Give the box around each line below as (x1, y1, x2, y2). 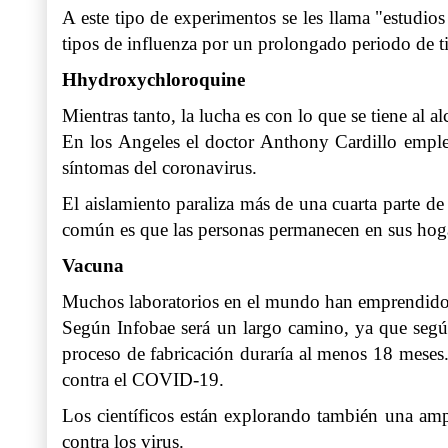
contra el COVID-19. (62, 369, 229, 391)
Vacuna (62, 255, 124, 277)
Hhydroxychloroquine (62, 69, 245, 91)
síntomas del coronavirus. (62, 157, 257, 179)
